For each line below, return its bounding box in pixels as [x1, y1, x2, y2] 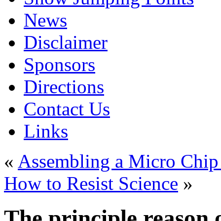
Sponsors [24, 54, 95, 75]
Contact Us [24, 98, 110, 119]
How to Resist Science [4, 173, 178, 194]
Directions [24, 76, 104, 97]
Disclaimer [24, 32, 108, 53]
